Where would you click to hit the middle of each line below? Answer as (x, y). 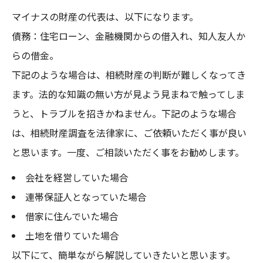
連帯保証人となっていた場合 (86, 197)
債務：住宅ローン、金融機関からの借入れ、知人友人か (129, 36)
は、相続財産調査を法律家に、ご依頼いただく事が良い (129, 133)
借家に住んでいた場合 (72, 216)
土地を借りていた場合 (72, 235)
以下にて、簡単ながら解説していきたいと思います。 (124, 255)
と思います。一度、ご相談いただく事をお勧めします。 (128, 152)
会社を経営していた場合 (77, 177)
